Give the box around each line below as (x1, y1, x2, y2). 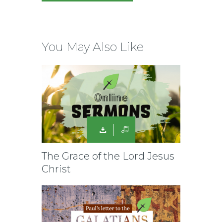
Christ (42, 163, 71, 175)
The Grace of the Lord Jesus (42, 150, 174, 163)
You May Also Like (42, 40, 144, 55)
